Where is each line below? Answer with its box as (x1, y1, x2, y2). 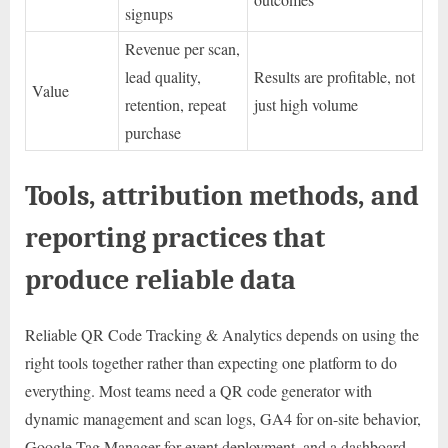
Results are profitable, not (254, 65, 416, 87)
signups (125, 2, 174, 24)
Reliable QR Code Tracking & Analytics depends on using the (25, 324, 419, 346)
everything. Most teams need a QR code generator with (25, 380, 372, 402)
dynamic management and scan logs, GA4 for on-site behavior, (25, 408, 421, 430)
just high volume (254, 93, 359, 115)
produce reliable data (25, 262, 296, 296)
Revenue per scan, (125, 37, 241, 59)
